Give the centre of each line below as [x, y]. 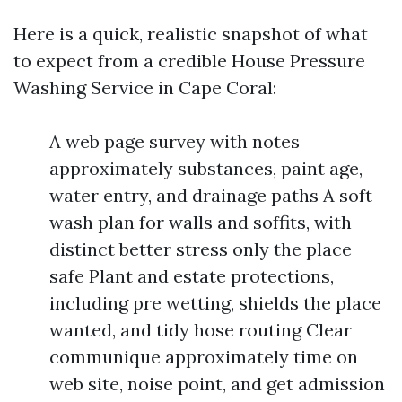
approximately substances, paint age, [206, 168]
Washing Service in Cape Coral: [145, 87]
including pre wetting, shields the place [215, 303]
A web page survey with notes [175, 141]
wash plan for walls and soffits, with [201, 222]
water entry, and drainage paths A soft [211, 195]
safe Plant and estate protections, [192, 276]
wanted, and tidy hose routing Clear [201, 330]
